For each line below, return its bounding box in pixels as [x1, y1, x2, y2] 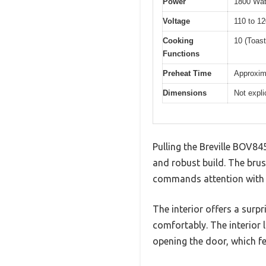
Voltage [163, 16, 190, 26]
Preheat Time [163, 68, 211, 78]
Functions [163, 49, 199, 58]
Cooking [163, 36, 194, 45]
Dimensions [163, 88, 207, 97]
